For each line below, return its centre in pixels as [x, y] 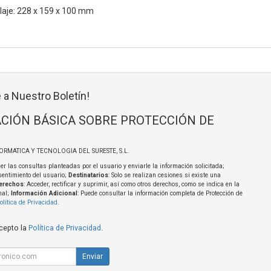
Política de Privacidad [64, 228]
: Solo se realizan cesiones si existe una [164, 175]
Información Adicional [44, 194]
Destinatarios [88, 175]
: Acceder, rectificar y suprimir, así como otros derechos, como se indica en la [131, 184]
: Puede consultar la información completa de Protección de [160, 194]
